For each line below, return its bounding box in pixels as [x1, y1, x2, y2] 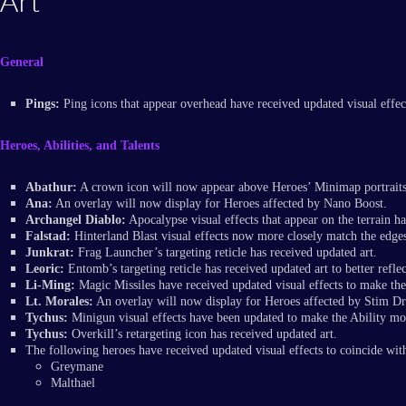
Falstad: [25, 229, 71, 244]
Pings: [25, 97, 60, 111]
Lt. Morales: [25, 295, 93, 309]
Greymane [51, 360, 103, 374]
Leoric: [25, 262, 64, 276]
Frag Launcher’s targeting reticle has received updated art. [74, 246, 377, 260]
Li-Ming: [25, 278, 75, 293]
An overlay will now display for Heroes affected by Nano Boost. [53, 197, 387, 211]
